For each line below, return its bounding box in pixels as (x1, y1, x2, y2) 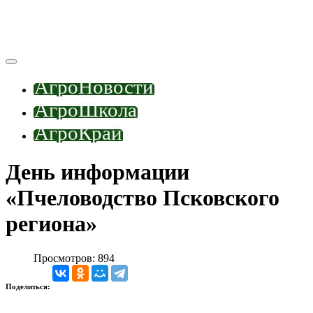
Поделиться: (6, 282, 52, 291)
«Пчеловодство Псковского (6, 185, 279, 211)
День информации (6, 159, 189, 185)
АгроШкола (34, 98, 137, 121)
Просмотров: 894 (34, 252, 115, 264)
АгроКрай (34, 121, 122, 144)
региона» (6, 211, 97, 237)
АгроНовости (34, 75, 154, 98)
